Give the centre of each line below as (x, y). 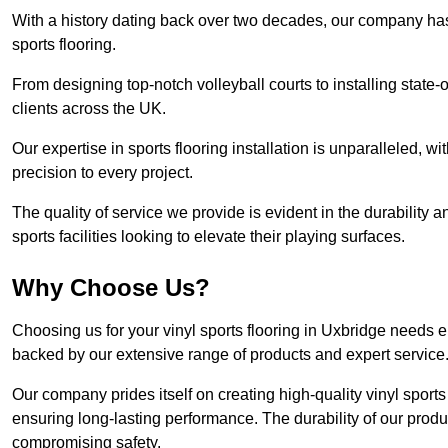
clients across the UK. (89, 109)
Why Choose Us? (111, 288)
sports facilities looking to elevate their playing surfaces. (208, 237)
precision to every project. (102, 173)
